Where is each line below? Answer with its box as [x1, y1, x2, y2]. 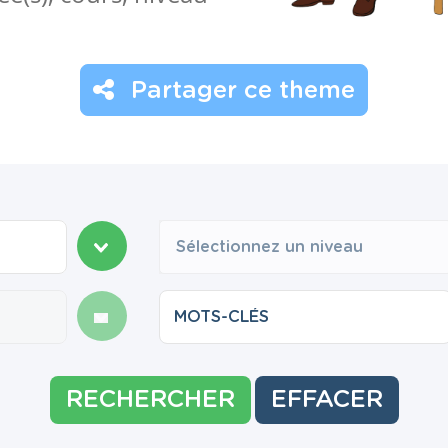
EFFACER [270, 388, 383, 412]
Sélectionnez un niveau [176, 239, 363, 255]
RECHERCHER [65, 388, 235, 412]
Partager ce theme [124, 79, 355, 103]
